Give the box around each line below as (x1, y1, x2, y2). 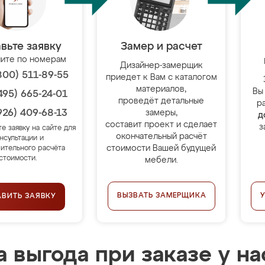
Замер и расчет (120, 41, 202, 52)
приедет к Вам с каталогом (105, 73, 217, 82)
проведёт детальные (118, 97, 205, 105)
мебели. (144, 156, 178, 164)
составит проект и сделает (105, 121, 218, 129)
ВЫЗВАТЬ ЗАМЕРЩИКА (117, 192, 206, 199)
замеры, (145, 109, 177, 117)
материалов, (136, 85, 187, 93)
